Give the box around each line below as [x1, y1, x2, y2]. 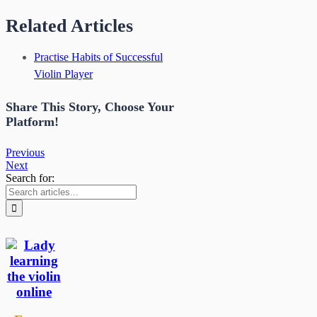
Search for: [6, 171, 54, 184]
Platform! [6, 114, 59, 129]
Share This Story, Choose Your [6, 99, 174, 114]
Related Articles [6, 15, 133, 36]
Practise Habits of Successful [34, 50, 163, 63]
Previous [6, 146, 45, 158]
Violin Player [34, 67, 93, 80]
